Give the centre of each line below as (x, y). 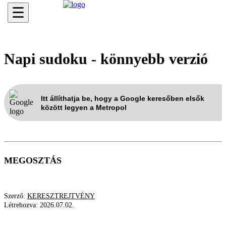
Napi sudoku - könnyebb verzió (106, 59)
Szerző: (16, 196)
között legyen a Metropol (84, 107)
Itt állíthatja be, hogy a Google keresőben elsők (123, 98)
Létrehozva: (22, 205)
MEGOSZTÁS (33, 160)
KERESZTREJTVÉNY (61, 196)
